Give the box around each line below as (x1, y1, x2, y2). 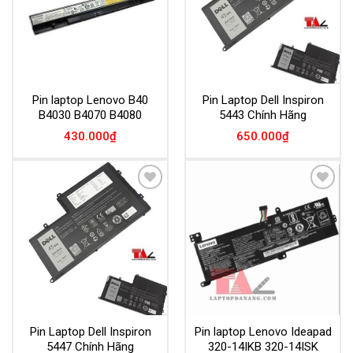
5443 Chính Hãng (219, 108, 307, 123)
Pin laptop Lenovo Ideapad (194, 325, 332, 340)
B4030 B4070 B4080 (39, 108, 142, 123)
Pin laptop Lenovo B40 (32, 93, 148, 108)
